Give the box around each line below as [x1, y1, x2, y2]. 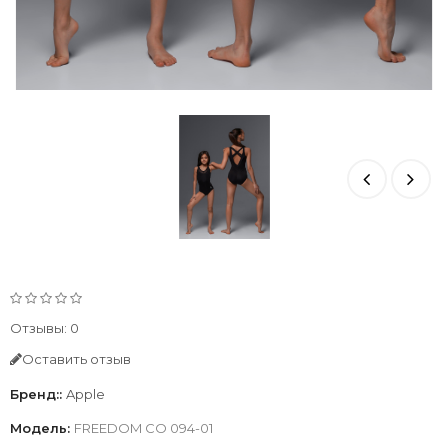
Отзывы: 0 [10, 319, 79, 336]
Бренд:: [10, 385, 66, 402]
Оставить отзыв [22, 350, 131, 367]
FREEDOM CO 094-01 [74, 419, 213, 436]
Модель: [10, 419, 74, 436]
